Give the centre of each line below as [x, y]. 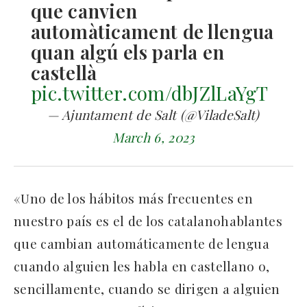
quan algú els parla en [128, 51]
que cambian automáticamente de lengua [142, 243]
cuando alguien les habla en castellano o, [142, 266]
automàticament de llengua [152, 31]
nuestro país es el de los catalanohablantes [148, 220]
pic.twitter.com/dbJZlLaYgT [150, 93]
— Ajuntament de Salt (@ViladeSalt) [153, 114]
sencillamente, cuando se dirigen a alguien [147, 288]
